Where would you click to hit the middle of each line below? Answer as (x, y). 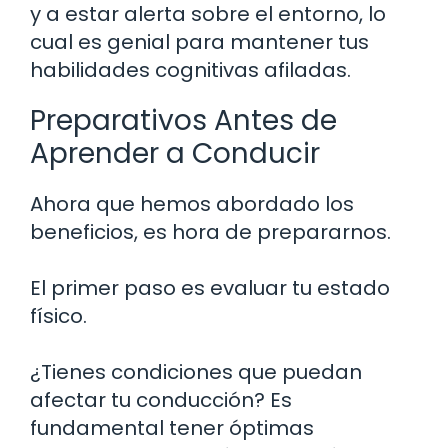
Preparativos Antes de (183, 120)
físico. (58, 315)
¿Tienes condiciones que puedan (196, 371)
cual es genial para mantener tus (199, 41)
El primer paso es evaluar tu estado (210, 287)
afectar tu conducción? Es (161, 399)
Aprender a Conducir (175, 153)
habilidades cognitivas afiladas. (190, 69)
